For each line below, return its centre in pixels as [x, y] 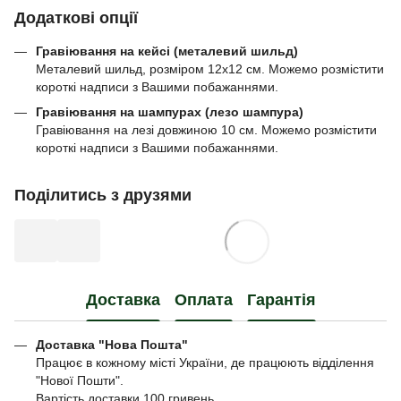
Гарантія [281, 299]
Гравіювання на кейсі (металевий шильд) [167, 51]
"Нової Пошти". [80, 381]
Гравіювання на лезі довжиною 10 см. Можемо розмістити [206, 130]
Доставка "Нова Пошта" [112, 345]
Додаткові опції [76, 18]
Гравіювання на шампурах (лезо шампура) [170, 112]
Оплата [203, 299]
